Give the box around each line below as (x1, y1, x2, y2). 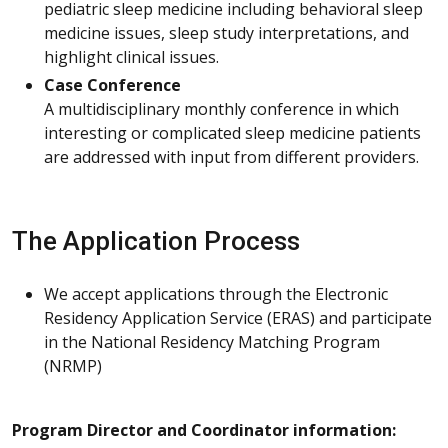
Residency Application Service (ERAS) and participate (44, 306, 432, 329)
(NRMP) (44, 354, 102, 377)
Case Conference (44, 73, 181, 96)
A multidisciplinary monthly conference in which (44, 97, 399, 120)
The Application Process (12, 225, 300, 256)
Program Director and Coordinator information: (12, 418, 396, 441)
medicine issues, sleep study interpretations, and (44, 21, 409, 44)
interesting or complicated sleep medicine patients (44, 121, 421, 144)
